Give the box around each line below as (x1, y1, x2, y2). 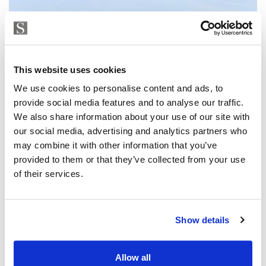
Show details (175, 214, 230, 225)
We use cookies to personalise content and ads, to (14, 83, 223, 94)
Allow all (115, 252, 151, 263)
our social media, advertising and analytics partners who (14, 126, 247, 137)
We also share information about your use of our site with (14, 112, 250, 122)
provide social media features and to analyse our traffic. (14, 97, 244, 108)
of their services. (14, 169, 83, 179)
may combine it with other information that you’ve (14, 140, 217, 151)
